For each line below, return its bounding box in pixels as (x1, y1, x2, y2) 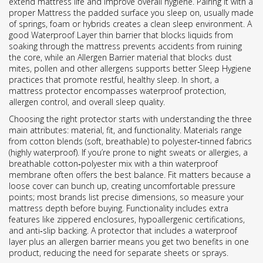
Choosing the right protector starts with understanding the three (9, 113, 252, 124)
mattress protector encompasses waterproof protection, (9, 85, 226, 96)
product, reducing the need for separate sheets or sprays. (9, 247, 228, 258)
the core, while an (9, 52, 77, 63)
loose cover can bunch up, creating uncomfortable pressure (9, 180, 235, 191)
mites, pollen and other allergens (9, 63, 133, 74)
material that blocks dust (137, 52, 232, 63)
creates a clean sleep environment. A (110, 18, 252, 29)
